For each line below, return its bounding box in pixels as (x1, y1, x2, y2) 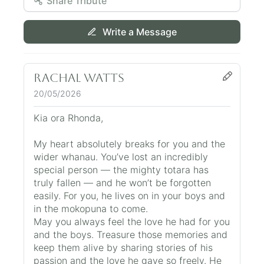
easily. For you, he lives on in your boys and (34, 189, 225, 202)
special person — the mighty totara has (34, 163, 209, 176)
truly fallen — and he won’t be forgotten (34, 176, 211, 189)
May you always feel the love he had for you (34, 215, 230, 227)
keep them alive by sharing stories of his (34, 241, 213, 253)
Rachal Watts (34, 70, 124, 85)
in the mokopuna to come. (34, 202, 148, 214)
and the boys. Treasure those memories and (34, 228, 227, 240)
